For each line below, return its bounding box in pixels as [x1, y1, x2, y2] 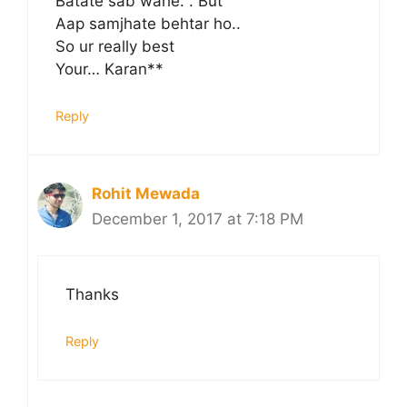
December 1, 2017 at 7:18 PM [92, 209, 303, 228]
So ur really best [55, 37, 174, 56]
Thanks [65, 285, 119, 304]
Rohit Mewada [92, 184, 200, 203]
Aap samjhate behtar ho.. [55, 15, 241, 34]
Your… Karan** [55, 60, 164, 79]
